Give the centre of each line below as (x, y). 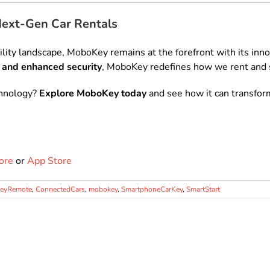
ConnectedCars (60, 190)
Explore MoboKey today (93, 94)
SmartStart (203, 190)
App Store (49, 161)
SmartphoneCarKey (152, 190)
